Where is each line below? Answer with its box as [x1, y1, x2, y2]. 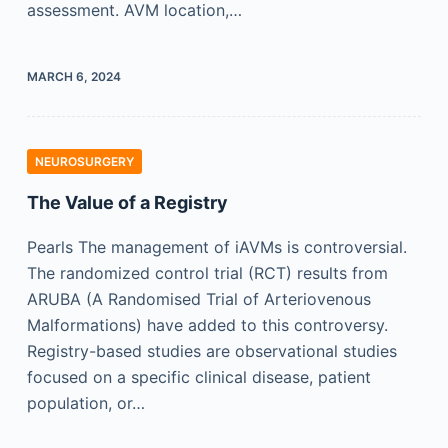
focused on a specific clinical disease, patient [26, 367, 371, 387]
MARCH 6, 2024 [26, 69, 121, 84]
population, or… [26, 393, 145, 413]
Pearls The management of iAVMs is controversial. [26, 237, 407, 257]
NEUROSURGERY [34, 154, 134, 169]
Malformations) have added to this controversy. [26, 315, 388, 335]
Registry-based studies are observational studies [26, 341, 397, 361]
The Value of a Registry [26, 192, 228, 213]
